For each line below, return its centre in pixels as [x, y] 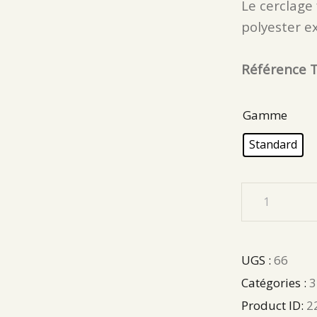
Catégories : [276, 282]
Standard [273, 145]
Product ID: [274, 305]
